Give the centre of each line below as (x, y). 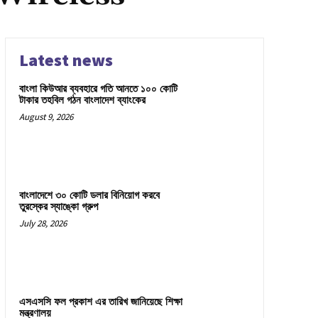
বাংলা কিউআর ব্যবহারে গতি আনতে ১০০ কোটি (98, 89)
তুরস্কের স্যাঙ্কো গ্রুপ (58, 207)
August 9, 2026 (46, 116)
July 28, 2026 (43, 223)
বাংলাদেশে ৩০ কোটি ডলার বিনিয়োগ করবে (89, 195)
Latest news (66, 60)
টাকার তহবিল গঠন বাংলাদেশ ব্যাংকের (82, 100)
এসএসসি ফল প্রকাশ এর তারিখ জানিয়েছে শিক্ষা (100, 302)
